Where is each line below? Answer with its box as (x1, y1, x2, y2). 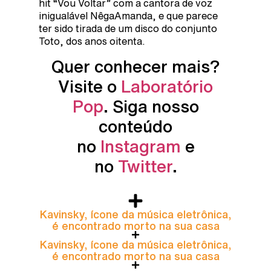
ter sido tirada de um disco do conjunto (39, 23, 217, 33)
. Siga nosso (103, 97, 199, 115)
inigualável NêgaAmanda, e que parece (39, 10, 218, 21)
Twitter (117, 157, 172, 175)
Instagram (100, 137, 181, 155)
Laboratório (121, 77, 213, 95)
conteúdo (99, 117, 172, 135)
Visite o (58, 77, 121, 95)
